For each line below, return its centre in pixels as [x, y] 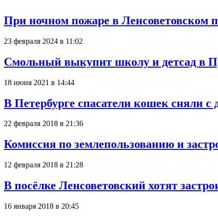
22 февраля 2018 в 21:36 [44, 124]
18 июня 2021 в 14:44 [39, 82]
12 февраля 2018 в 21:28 [44, 165]
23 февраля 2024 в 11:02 [43, 41]
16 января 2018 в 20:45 [41, 206]
